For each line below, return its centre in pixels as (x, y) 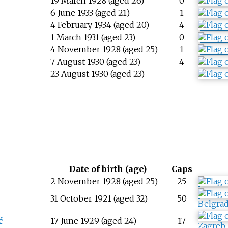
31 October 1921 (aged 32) (99, 199)
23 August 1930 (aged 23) (97, 74)
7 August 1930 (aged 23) (95, 62)
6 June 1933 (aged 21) (90, 13)
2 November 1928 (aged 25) (104, 181)
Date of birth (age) (108, 169)
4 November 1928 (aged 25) (104, 50)
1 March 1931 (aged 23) (93, 37)
